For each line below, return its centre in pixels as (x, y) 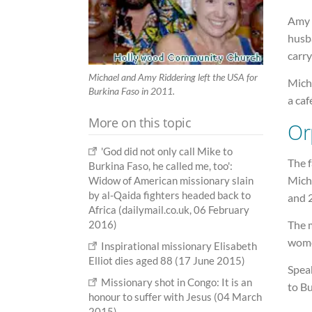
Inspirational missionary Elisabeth (179, 245)
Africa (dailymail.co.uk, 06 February (169, 209)
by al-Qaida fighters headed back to (170, 195)
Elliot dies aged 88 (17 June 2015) (167, 260)
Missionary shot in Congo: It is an (177, 282)
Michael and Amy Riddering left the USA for (173, 77)
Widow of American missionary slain (171, 180)
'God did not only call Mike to (167, 151)
